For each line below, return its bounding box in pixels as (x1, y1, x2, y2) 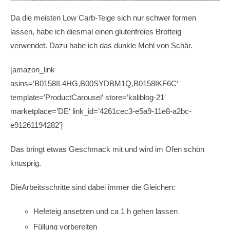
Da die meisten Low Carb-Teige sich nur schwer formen (10, 13, 196, 23)
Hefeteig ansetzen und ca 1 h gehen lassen (33, 207, 178, 216)
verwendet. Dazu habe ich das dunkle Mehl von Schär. (10, 41, 193, 50)
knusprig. (10, 159, 41, 168)
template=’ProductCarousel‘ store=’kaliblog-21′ (10, 93, 166, 102)
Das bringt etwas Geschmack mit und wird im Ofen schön (10, 145, 204, 154)
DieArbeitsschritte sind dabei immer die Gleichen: (10, 183, 175, 192)
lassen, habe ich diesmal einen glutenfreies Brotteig (10, 27, 181, 36)
